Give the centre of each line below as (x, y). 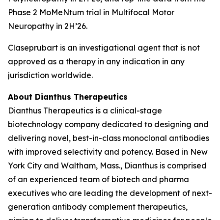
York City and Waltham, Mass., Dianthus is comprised (107, 165)
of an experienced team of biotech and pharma (98, 179)
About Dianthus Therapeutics (68, 97)
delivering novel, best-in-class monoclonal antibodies (109, 138)
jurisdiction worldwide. (50, 75)
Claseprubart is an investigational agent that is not (104, 48)
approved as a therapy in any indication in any (96, 61)
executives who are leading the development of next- (110, 193)
